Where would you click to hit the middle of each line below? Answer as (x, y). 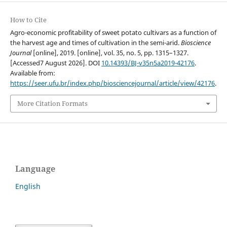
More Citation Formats (52, 104)
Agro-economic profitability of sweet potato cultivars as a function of (113, 33)
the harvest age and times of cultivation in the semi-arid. (95, 43)
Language (35, 168)
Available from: (32, 73)
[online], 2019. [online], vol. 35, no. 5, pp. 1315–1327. (110, 53)
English (28, 186)
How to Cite (28, 20)
